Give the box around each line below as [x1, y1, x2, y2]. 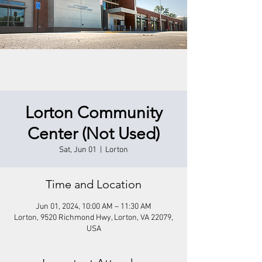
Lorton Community [25, 103, 163, 122]
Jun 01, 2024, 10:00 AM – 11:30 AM [36, 202, 151, 212]
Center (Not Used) [27, 124, 160, 143]
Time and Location [46, 177, 142, 191]
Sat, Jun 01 [59, 145, 96, 155]
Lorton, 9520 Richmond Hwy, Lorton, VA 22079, [14, 213, 173, 223]
